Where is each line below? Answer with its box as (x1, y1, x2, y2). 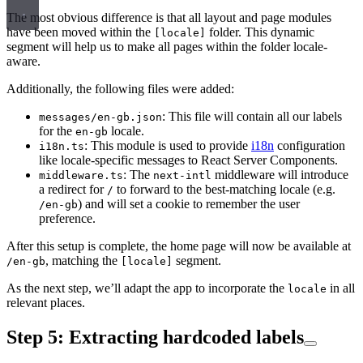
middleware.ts (39, 169, 123, 182)
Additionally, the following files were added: (6, 82, 234, 96)
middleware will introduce (211, 168, 348, 182)
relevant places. (6, 296, 85, 310)
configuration (274, 139, 345, 153)
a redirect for (39, 182, 107, 197)
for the (39, 124, 75, 139)
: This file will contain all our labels (162, 109, 342, 124)
